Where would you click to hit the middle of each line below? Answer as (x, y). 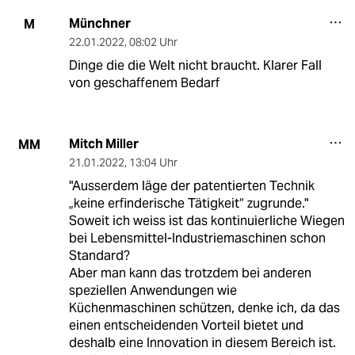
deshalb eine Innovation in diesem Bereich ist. (202, 343)
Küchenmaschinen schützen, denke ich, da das (204, 308)
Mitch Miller (103, 144)
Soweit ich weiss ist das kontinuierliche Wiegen (206, 221)
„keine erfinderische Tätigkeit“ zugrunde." (188, 204)
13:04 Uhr (153, 163)
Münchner (99, 24)
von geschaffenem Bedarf (144, 83)
